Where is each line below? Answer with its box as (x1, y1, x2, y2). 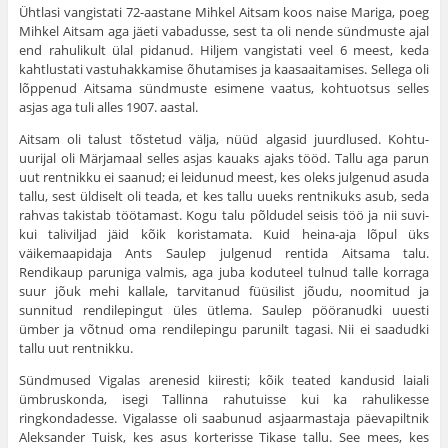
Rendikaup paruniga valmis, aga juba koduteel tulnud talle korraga (18, 263, 430, 282)
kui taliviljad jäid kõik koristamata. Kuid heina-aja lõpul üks (18, 225, 430, 244)
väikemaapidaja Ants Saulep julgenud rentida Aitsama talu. (18, 244, 430, 263)
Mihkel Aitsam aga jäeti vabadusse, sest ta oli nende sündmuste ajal (18, 22, 430, 41)
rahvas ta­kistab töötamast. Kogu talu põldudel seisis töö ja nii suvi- (18, 206, 430, 225)
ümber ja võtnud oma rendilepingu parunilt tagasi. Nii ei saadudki (18, 320, 430, 339)
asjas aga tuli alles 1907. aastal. (18, 98, 198, 117)
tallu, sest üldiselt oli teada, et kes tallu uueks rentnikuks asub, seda (18, 187, 430, 206)
